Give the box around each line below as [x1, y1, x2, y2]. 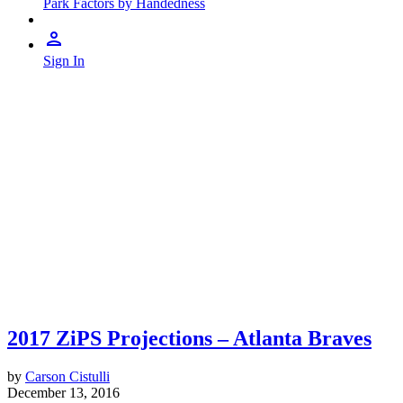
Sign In [43, 53, 85, 68]
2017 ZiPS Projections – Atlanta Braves [7, 327, 372, 350]
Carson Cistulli [25, 368, 110, 384]
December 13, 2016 [7, 384, 120, 400]
